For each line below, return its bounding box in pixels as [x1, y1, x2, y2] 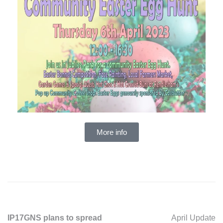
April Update [171, 213, 216, 222]
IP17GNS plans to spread [7, 213, 102, 222]
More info [96, 127, 127, 136]
